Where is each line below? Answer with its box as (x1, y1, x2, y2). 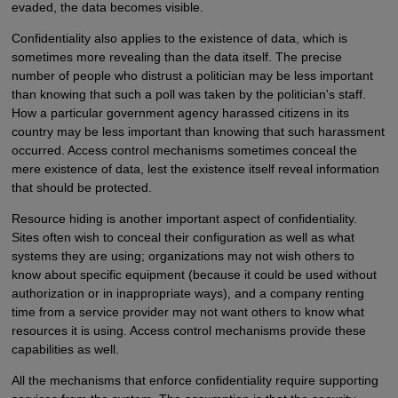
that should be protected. (11, 180, 152, 195)
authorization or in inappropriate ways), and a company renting (11, 286, 364, 301)
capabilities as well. (11, 342, 119, 357)
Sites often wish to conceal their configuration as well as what (11, 230, 354, 245)
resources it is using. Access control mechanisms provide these (11, 323, 366, 338)
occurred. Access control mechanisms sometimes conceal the (11, 143, 357, 158)
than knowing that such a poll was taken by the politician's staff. (11, 87, 366, 102)
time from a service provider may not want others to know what (11, 305, 364, 320)
